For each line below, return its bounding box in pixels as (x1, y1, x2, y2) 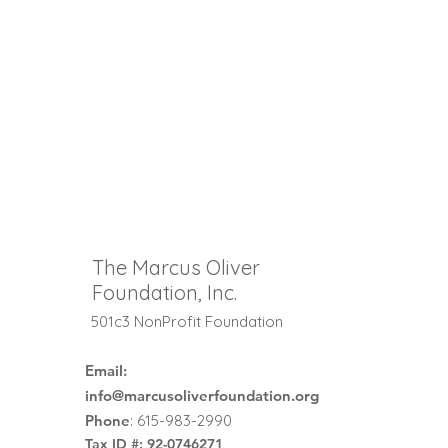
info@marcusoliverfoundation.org (85, 386, 319, 405)
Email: (85, 361, 127, 380)
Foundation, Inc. (92, 280, 237, 305)
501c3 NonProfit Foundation (91, 312, 283, 331)
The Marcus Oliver (92, 255, 260, 280)
